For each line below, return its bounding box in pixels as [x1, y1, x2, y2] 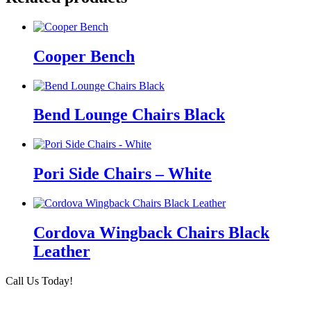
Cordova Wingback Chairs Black [33, 224, 269, 242]
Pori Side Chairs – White [33, 165, 212, 183]
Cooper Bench [33, 47, 135, 65]
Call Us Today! [6, 274, 73, 287]
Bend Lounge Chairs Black [33, 106, 225, 124]
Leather [33, 242, 90, 261]
